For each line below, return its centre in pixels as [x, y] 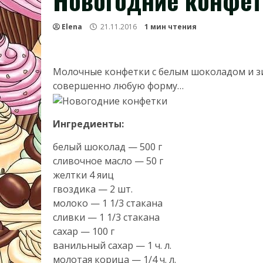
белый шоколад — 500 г [107, 146]
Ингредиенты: [88, 124]
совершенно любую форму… [118, 86]
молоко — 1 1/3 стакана [108, 203]
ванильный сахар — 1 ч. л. [112, 245]
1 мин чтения [171, 27]
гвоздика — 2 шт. [93, 189]
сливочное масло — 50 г [108, 161]
